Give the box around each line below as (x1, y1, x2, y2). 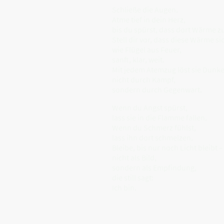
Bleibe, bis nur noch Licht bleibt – (112, 142, 223, 152)
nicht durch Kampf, (112, 74, 175, 84)
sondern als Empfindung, (112, 162, 196, 172)
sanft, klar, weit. (112, 54, 164, 64)
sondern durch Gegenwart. (112, 84, 202, 94)
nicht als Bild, (112, 152, 156, 162)
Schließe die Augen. (112, 4, 178, 14)
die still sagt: (112, 172, 153, 182)
